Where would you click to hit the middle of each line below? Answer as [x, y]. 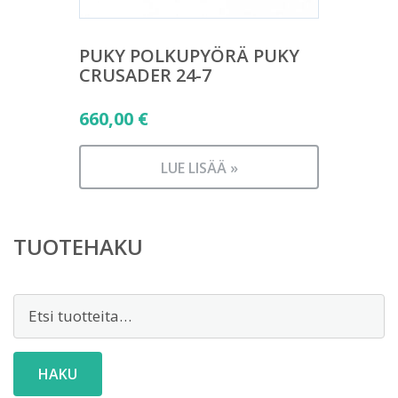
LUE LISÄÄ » [199, 167]
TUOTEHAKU [78, 246]
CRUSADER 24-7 [145, 75]
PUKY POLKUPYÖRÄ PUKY [189, 55]
